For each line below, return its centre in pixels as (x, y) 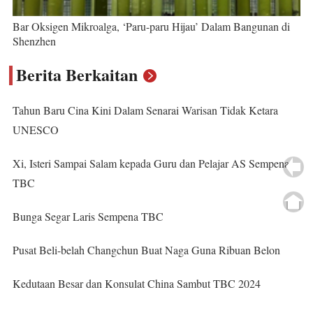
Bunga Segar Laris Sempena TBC (88, 217)
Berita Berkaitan (77, 75)
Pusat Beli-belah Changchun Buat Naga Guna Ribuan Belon (146, 250)
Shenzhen (34, 41)
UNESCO (35, 130)
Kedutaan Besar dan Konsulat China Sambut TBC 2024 (136, 284)
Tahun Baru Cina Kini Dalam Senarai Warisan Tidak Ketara (145, 110)
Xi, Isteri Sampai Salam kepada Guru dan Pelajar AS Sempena (151, 163)
